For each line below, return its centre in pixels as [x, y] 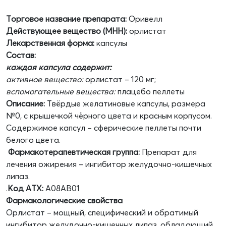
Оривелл [146, 19]
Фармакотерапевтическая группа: [74, 152]
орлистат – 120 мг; [120, 79]
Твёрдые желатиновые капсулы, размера [126, 104]
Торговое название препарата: [67, 19]
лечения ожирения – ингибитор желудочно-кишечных [109, 164]
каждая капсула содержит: [59, 67]
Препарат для [169, 152]
